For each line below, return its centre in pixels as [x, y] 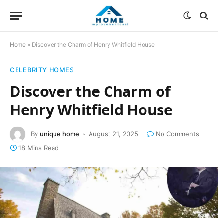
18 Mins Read [39, 148]
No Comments [177, 134]
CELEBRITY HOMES [42, 70]
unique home [60, 134]
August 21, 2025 [113, 134]
